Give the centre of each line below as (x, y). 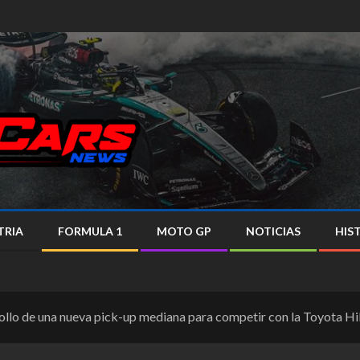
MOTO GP (184, 231)
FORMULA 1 (90, 231)
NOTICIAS (273, 231)
